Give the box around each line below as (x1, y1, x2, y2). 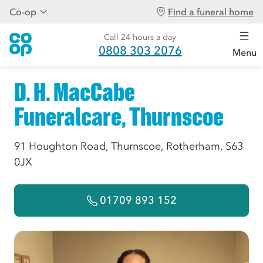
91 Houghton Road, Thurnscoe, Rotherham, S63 (14, 140, 243, 153)
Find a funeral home (168, 6, 254, 18)
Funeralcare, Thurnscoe (14, 104, 224, 129)
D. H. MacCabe (14, 79, 135, 104)
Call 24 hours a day (104, 32, 177, 42)
